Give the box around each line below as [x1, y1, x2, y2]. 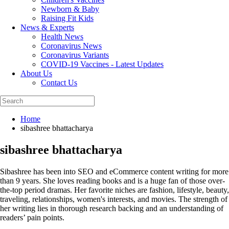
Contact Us [41, 78, 77, 87]
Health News [41, 32, 83, 41]
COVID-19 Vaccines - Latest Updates [41, 60, 164, 68]
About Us [20, 69, 52, 78]
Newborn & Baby [41, 5, 99, 13]
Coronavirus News [41, 41, 102, 50]
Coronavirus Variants [41, 51, 109, 59]
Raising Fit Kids [41, 14, 94, 22]
